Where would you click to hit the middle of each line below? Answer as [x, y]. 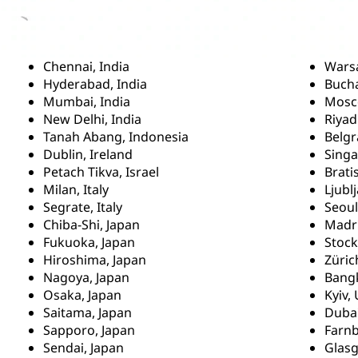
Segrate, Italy [82, 207]
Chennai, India [86, 66]
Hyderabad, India [95, 84]
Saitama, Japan [87, 312]
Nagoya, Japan [86, 277]
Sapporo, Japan [89, 330]
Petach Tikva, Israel [101, 172]
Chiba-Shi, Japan [91, 225]
